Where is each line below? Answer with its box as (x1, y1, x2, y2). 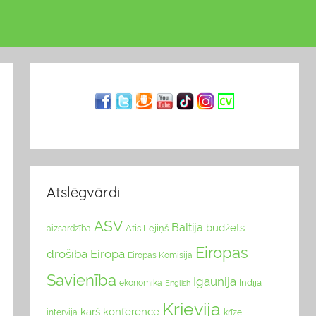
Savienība (47, 270, 117, 289)
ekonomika (119, 277, 163, 288)
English (165, 277, 191, 288)
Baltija (171, 220, 204, 234)
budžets (206, 221, 245, 234)
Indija (239, 276, 262, 288)
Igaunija (193, 274, 237, 288)
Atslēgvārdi (47, 183, 121, 201)
